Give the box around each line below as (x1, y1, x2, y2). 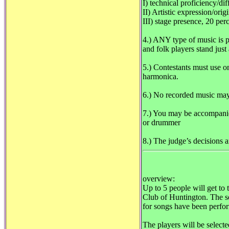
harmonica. (143, 72, 178, 81)
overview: (143, 174, 175, 184)
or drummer (143, 118, 180, 127)
